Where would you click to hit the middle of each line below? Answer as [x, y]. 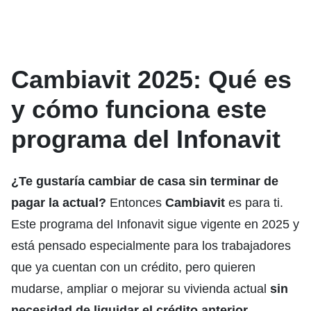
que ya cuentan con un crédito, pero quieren [133, 268]
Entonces [136, 203]
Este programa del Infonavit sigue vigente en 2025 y [155, 225]
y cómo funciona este [139, 110]
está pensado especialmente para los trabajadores [151, 246]
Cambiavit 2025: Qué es [151, 80]
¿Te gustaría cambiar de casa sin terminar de [145, 182]
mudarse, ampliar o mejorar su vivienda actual [141, 289]
